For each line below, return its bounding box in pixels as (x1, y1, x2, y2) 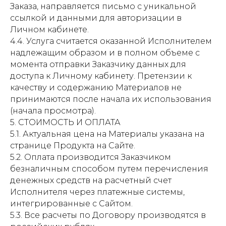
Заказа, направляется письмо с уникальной (10, 2, 196, 11)
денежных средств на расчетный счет (10, 176, 172, 185)
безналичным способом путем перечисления (10, 164, 208, 174)
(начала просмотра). (10, 106, 96, 116)
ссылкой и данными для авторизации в (10, 13, 182, 23)
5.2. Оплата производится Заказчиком (10, 152, 171, 162)
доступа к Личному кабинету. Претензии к (10, 71, 192, 81)
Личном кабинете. (10, 25, 89, 34)
